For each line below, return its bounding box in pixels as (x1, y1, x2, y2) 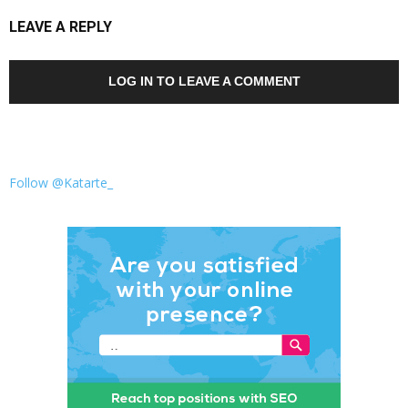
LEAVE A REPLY (9, 18, 112, 36)
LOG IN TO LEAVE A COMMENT (107, 74, 301, 89)
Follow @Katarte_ (9, 174, 113, 192)
